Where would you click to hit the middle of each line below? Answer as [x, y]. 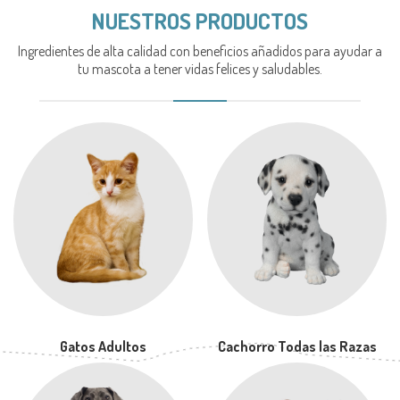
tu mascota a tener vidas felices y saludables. [200, 68]
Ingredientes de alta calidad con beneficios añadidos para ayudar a [200, 50]
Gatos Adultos [103, 346]
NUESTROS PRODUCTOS [200, 20]
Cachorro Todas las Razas [297, 346]
